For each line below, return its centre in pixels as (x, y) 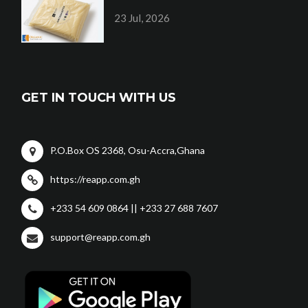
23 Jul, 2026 (142, 18)
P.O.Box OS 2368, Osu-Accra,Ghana (128, 151)
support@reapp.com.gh (101, 237)
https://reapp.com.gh (96, 179)
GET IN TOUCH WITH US (99, 98)
